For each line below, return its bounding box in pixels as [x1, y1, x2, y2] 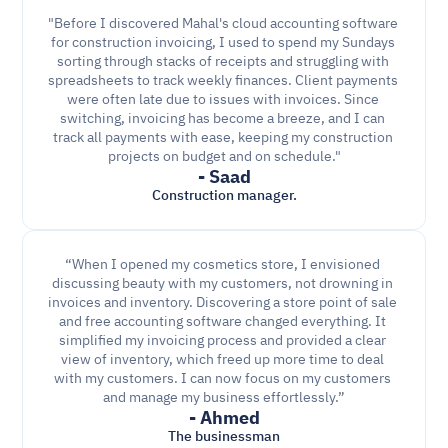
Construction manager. [151, 185, 297, 206]
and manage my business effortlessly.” [103, 387, 345, 408]
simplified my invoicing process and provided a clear [59, 330, 386, 351]
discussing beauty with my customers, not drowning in [52, 273, 393, 294]
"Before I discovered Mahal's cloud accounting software [47, 13, 398, 34]
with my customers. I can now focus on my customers [54, 368, 391, 389]
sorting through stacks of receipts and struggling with [56, 51, 389, 72]
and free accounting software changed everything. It [59, 311, 386, 332]
